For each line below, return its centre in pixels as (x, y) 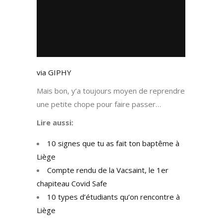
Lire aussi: (56, 123)
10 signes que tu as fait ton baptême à (113, 143)
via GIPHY (54, 73)
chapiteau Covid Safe (72, 184)
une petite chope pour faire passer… (99, 104)
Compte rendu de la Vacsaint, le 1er (108, 170)
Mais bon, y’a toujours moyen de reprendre (111, 91)
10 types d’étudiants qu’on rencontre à (113, 197)
